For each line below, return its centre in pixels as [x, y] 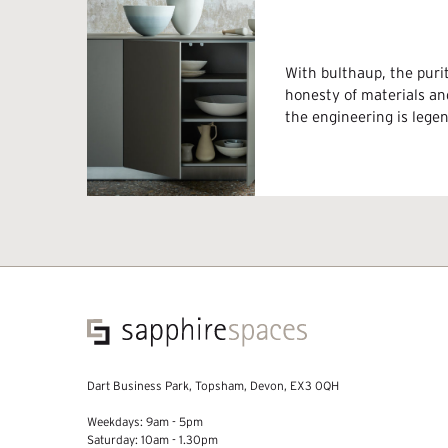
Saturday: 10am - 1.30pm [152, 439]
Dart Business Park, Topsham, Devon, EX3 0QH [213, 385]
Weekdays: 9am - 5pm [145, 421]
